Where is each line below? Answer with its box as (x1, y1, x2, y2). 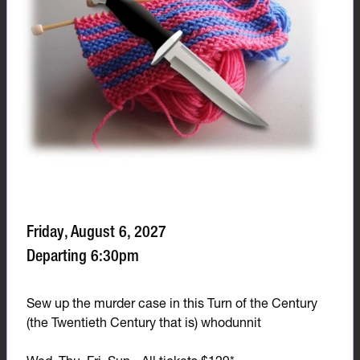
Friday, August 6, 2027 (27, 222, 166, 241)
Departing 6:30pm (27, 246, 139, 265)
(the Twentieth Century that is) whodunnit (27, 314, 261, 330)
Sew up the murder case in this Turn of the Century (27, 295, 317, 311)
